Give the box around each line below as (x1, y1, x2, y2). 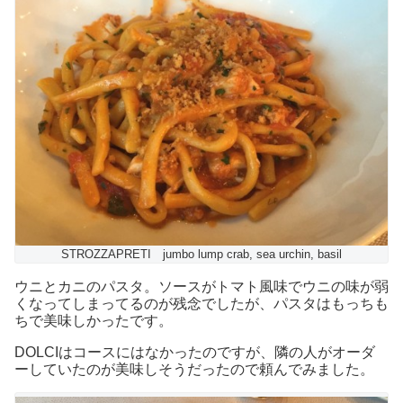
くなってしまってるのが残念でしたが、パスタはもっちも (14, 296, 389, 312)
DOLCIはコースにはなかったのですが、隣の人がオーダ (14, 345, 375, 361)
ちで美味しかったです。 (14, 313, 173, 329)
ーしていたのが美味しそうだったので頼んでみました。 (14, 362, 374, 378)
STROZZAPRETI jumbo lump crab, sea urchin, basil (61, 247, 342, 262)
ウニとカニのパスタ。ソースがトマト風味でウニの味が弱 (14, 279, 389, 295)
